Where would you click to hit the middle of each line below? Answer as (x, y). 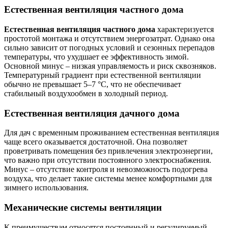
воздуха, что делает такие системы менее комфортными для (108, 179)
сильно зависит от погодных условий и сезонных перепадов (109, 47)
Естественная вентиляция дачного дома (92, 113)
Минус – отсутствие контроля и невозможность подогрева (106, 169)
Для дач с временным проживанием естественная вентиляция (111, 133)
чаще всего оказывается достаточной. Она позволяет (96, 142)
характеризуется (184, 29)
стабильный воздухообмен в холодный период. (86, 93)
